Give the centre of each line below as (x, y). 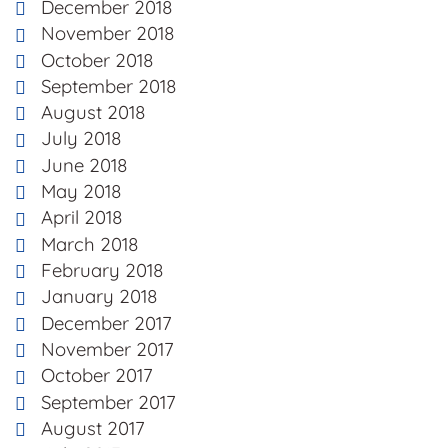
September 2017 (108, 401)
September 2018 (109, 85)
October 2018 (97, 59)
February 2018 (102, 270)
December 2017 (106, 322)
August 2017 (93, 427)
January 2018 (99, 296)
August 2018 (93, 112)
